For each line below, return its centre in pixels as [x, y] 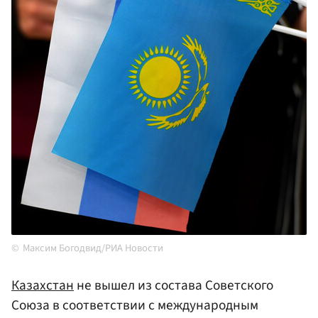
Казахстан [43, 286]
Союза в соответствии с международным [135, 306]
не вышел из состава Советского [174, 286]
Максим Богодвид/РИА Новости [93, 248]
